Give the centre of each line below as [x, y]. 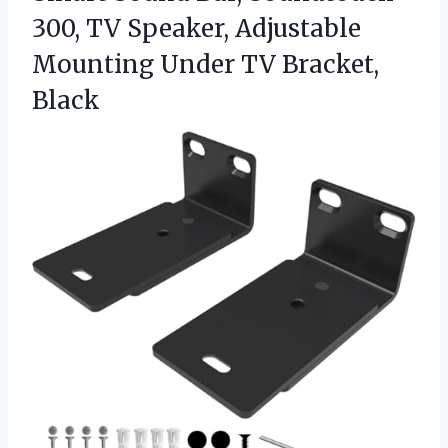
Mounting [96, 64]
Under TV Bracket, [269, 64]
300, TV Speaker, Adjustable [196, 28]
